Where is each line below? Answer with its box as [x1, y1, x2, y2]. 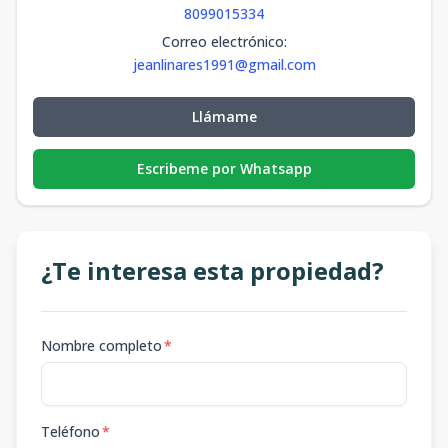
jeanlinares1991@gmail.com [132, 55, 316, 74]
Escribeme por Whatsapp [136, 159, 312, 178]
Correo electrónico [161, 32, 284, 51]
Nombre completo [41, 336, 162, 355]
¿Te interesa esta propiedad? [41, 254, 384, 287]
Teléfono [41, 422, 100, 441]
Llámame [191, 107, 257, 126]
